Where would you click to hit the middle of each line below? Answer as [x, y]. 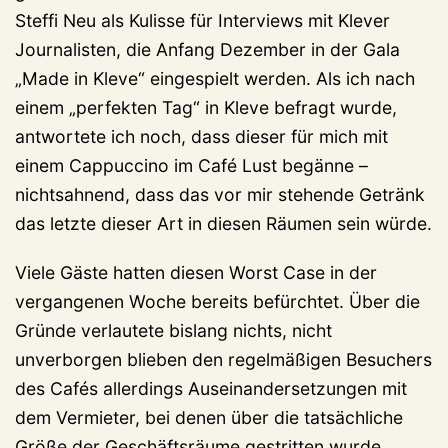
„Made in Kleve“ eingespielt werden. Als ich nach [215, 78]
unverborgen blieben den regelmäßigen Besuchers [223, 359]
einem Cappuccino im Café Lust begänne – [191, 165]
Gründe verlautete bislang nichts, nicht [173, 330]
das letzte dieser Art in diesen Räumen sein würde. [223, 223]
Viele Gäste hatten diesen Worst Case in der [196, 272]
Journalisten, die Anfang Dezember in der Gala [207, 49]
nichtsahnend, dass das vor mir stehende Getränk [220, 194]
